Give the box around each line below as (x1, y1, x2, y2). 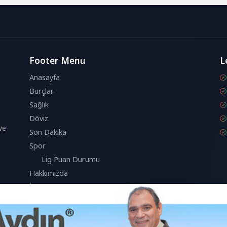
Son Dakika (29, 127, 66, 137)
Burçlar (29, 86, 54, 96)
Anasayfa (29, 72, 60, 82)
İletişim (29, 181, 54, 192)
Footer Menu (29, 54, 86, 66)
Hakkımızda (29, 168, 68, 178)
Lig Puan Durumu (41, 154, 100, 164)
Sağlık (29, 99, 49, 109)
